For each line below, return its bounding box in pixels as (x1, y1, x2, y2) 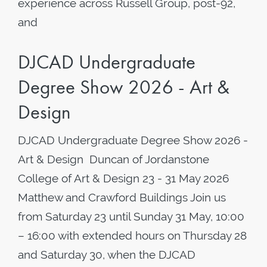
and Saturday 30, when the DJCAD (18, 248, 195, 261)
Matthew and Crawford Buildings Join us (18, 191, 226, 204)
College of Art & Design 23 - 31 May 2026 (18, 172, 229, 185)
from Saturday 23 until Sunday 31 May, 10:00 (18, 210, 244, 223)
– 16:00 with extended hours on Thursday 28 (18, 229, 247, 242)
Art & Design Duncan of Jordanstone (18, 153, 209, 166)
